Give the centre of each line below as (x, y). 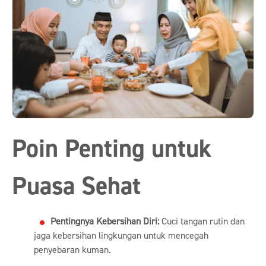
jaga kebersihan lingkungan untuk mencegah (121, 236)
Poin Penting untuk (112, 149)
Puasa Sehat (76, 187)
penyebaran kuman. (72, 250)
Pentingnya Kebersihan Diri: (104, 222)
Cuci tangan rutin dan (202, 222)
